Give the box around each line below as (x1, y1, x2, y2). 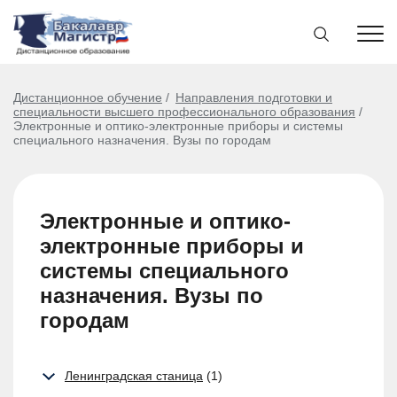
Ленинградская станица (65, 369, 203, 383)
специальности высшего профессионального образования (13, 105, 355, 119)
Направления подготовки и (175, 90, 332, 105)
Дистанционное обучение (13, 90, 162, 105)
